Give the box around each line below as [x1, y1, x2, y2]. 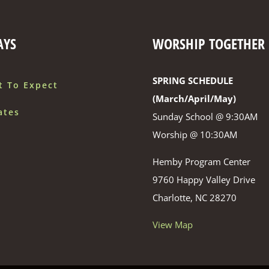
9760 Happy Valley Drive [153, 174, 255, 186]
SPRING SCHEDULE [153, 74, 233, 87]
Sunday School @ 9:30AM [153, 110, 258, 123]
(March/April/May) [153, 92, 236, 105]
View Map [153, 219, 193, 231]
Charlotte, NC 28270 [153, 192, 237, 204]
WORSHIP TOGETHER [153, 34, 265, 54]
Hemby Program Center [153, 156, 250, 168]
